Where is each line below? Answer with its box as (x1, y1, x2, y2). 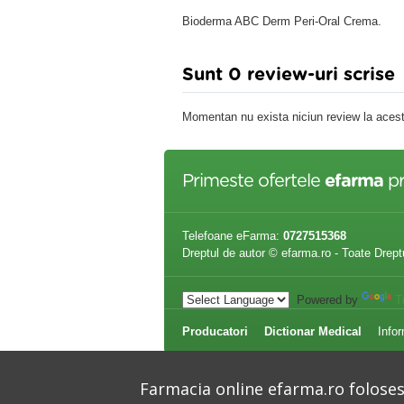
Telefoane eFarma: (182, 229, 280, 243)
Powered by (289, 293, 362, 307)
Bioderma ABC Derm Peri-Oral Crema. (182, 14, 381, 28)
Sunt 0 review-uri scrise (182, 66, 395, 84)
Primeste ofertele (182, 172, 325, 190)
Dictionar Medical (264, 325, 362, 338)
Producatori (182, 325, 248, 338)
